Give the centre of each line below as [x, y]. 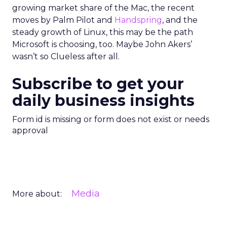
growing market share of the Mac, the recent [103, 8]
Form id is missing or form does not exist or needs [111, 119]
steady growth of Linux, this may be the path [103, 32]
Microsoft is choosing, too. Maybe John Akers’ [102, 44]
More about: [37, 194]
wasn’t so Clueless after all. [66, 56]
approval [30, 130]
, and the [180, 20]
